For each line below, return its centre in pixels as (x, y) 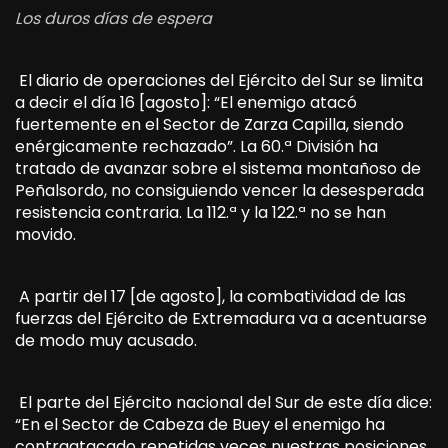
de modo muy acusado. (106, 340)
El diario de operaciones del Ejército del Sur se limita (219, 80)
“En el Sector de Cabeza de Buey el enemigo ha (200, 424)
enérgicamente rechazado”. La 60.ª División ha (196, 146)
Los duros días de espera (113, 18)
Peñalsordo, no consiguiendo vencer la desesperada (219, 190)
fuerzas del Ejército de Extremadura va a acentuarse (221, 318)
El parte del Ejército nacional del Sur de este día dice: (223, 402)
